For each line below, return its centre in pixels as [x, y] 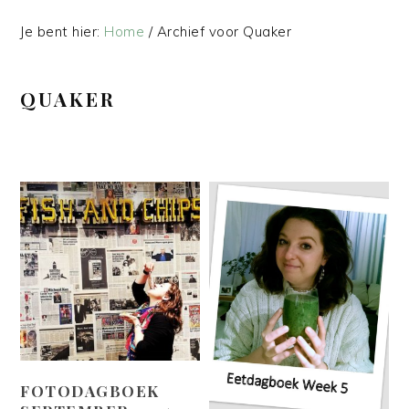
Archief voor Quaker [222, 31]
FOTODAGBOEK [90, 391]
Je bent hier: [63, 31]
